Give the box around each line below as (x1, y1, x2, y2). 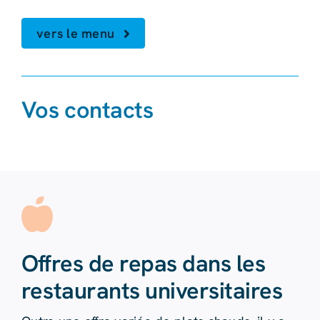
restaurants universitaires (21, 276, 283, 306)
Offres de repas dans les (21, 249, 266, 279)
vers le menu (36, 25, 115, 42)
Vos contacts (21, 95, 154, 126)
